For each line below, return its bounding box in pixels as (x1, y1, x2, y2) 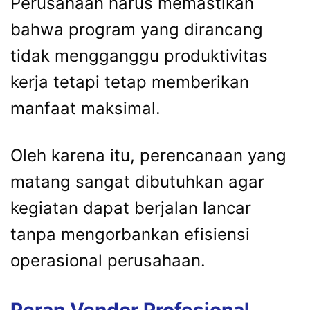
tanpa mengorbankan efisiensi (10, 224, 250, 245)
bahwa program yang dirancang (10, 19, 263, 40)
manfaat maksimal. (10, 98, 161, 119)
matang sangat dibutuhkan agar (10, 172, 264, 192)
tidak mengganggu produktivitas (10, 46, 268, 66)
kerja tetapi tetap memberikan (10, 72, 249, 93)
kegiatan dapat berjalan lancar (10, 198, 251, 219)
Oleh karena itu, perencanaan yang (10, 145, 286, 166)
